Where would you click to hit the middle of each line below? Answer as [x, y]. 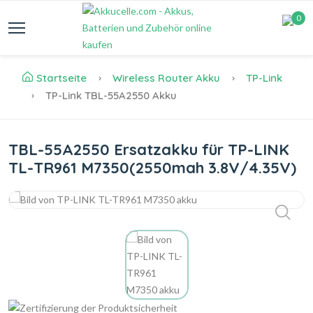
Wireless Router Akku [166, 78]
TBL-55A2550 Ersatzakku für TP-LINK [149, 150]
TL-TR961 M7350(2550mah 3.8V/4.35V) [152, 168]
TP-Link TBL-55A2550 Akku [110, 95]
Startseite [61, 78]
